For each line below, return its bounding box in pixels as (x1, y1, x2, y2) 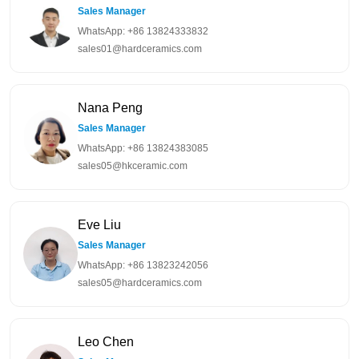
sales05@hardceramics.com (78, 277, 202, 289)
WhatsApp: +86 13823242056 (78, 260, 208, 272)
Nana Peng (78, 101, 143, 115)
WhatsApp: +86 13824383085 (78, 143, 208, 155)
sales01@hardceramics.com (78, 43, 202, 55)
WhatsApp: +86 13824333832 (78, 26, 208, 38)
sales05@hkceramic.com (78, 160, 188, 172)
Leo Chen (78, 335, 134, 349)
